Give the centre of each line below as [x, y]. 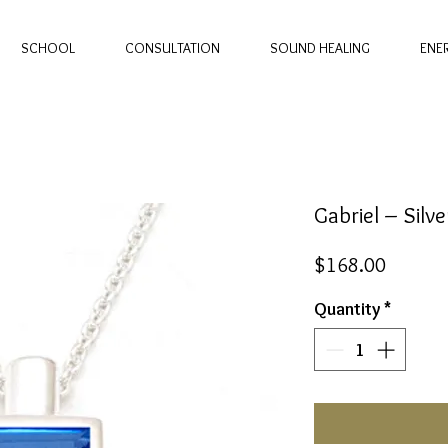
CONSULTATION [172, 48]
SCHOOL [48, 48]
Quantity [347, 309]
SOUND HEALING [320, 48]
